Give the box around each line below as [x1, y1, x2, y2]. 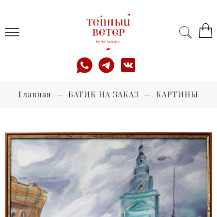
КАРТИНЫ [156, 89, 199, 100]
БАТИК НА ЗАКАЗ [68, 89, 139, 100]
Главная [18, 89, 51, 100]
